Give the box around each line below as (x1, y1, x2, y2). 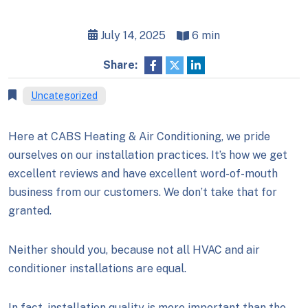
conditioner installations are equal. (8, 262, 186, 275)
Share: (103, 58, 137, 71)
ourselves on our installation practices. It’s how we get (8, 148, 287, 162)
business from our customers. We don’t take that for (8, 186, 277, 199)
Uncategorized (31, 90, 98, 101)
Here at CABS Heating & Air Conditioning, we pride (8, 130, 270, 143)
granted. (8, 204, 52, 217)
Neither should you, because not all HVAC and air (8, 243, 260, 256)
